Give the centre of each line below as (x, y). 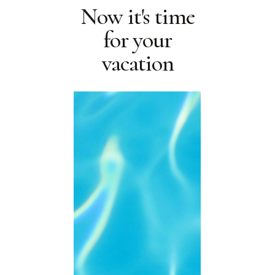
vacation (137, 63)
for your (137, 40)
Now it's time (137, 16)
